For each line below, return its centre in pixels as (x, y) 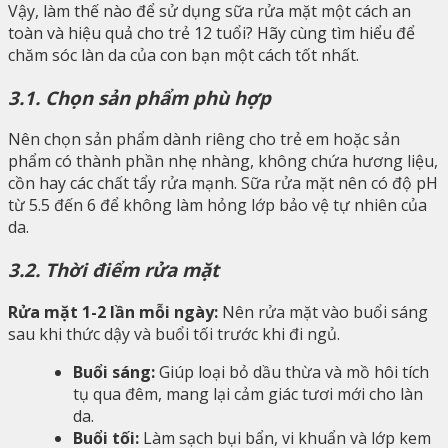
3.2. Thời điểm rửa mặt (113, 269)
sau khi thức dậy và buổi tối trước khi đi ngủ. (176, 333)
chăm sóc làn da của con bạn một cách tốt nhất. (183, 54)
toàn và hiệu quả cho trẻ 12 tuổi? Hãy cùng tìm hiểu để (211, 32)
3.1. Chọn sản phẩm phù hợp (139, 97)
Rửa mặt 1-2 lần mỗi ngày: (113, 311)
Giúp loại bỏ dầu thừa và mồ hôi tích (292, 371)
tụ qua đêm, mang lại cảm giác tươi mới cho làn (248, 393)
